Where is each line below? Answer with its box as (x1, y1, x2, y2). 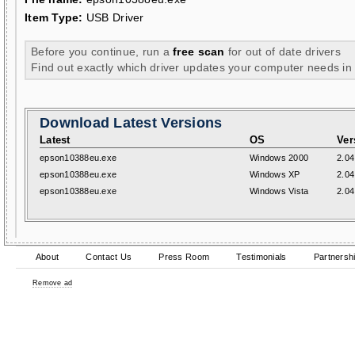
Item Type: (25, 11, 83, 24)
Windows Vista (250, 186, 309, 196)
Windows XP (250, 170, 300, 179)
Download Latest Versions (40, 115, 223, 131)
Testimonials (236, 252, 287, 261)
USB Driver (82, 11, 144, 24)
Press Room (158, 252, 210, 261)
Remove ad (32, 279, 73, 287)
